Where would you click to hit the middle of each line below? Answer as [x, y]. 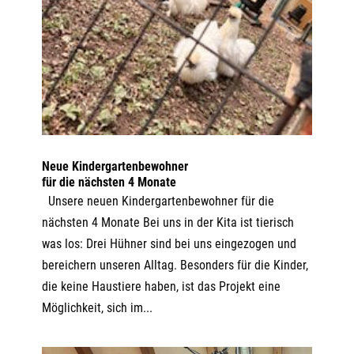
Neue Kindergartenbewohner [115, 167]
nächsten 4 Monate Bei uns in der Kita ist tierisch [168, 223]
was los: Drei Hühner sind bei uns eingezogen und [169, 244]
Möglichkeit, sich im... [97, 308]
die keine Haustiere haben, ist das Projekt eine [161, 287]
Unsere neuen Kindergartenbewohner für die [158, 201]
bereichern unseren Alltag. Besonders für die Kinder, [175, 265]
